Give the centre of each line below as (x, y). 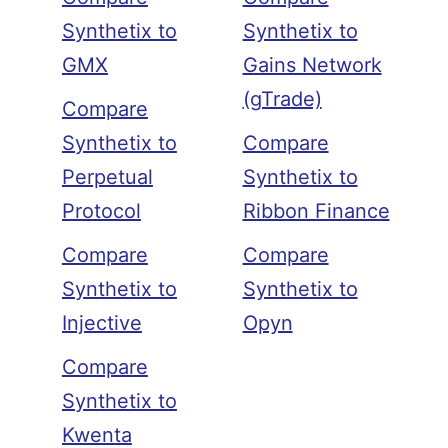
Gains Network (312, 65)
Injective (101, 323)
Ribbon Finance (316, 211)
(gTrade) (282, 99)
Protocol (101, 211)
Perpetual (107, 177)
